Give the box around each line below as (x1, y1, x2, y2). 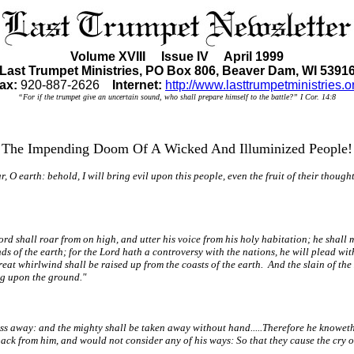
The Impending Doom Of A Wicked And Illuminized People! (2, 141, 352, 156)
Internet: (112, 78, 165, 92)
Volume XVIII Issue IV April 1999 (70, 50, 284, 63)
